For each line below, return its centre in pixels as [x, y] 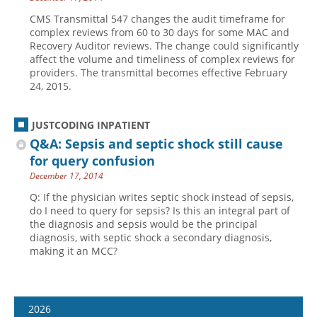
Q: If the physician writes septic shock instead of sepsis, [162, 197]
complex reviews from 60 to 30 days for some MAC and [160, 32]
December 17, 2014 [67, 176]
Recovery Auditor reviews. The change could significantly [164, 46]
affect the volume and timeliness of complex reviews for [162, 59]
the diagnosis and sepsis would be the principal [144, 224]
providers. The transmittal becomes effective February [158, 73]
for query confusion [92, 161]
